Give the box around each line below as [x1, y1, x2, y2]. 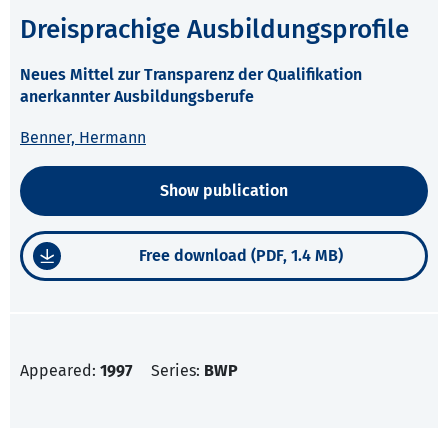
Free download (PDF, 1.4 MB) [138, 246, 343, 266]
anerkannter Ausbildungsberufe [20, 87, 254, 107]
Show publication [160, 181, 288, 201]
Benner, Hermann [20, 128, 146, 148]
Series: [151, 361, 204, 381]
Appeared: [20, 361, 100, 381]
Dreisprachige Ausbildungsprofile [20, 14, 409, 46]
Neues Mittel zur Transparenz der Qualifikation [20, 65, 362, 85]
